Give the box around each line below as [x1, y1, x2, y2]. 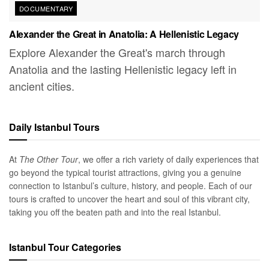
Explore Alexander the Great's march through [9, 44, 225, 60]
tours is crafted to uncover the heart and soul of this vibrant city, [9, 192, 250, 205]
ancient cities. [9, 77, 74, 94]
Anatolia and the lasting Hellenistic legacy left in [9, 61, 237, 77]
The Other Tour [19, 153, 78, 165]
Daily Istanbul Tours [9, 119, 100, 134]
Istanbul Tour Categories [9, 240, 121, 254]
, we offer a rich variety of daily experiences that [78, 153, 259, 165]
